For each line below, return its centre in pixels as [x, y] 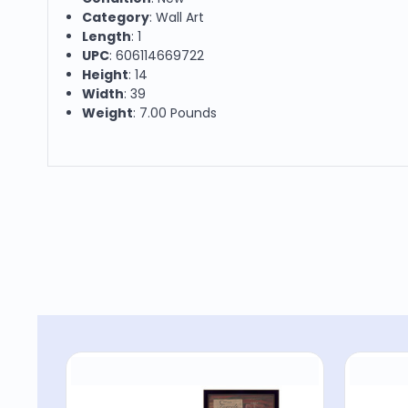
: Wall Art [177, 17]
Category [116, 17]
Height [106, 74]
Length [107, 36]
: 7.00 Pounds [175, 112]
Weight [108, 112]
